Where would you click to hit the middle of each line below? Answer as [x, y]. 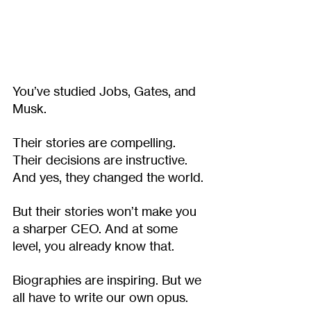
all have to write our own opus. [102, 297]
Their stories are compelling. [96, 142]
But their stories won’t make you [106, 211]
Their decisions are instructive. [102, 159]
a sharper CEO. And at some [97, 228]
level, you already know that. [93, 245]
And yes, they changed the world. [108, 177]
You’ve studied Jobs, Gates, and [106, 91]
